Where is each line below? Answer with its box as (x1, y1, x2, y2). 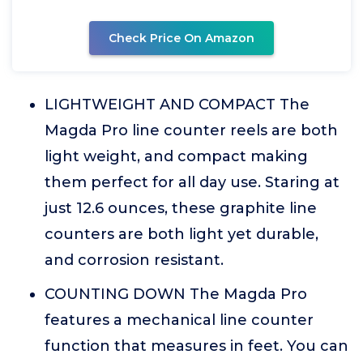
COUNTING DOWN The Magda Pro (45, 285, 307, 303)
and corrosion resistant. (45, 251, 224, 269)
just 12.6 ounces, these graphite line (45, 199, 317, 217)
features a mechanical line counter (45, 311, 314, 329)
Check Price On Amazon (109, 31, 254, 45)
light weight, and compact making (45, 147, 308, 165)
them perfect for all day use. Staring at (45, 173, 340, 191)
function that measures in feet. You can (45, 337, 348, 355)
